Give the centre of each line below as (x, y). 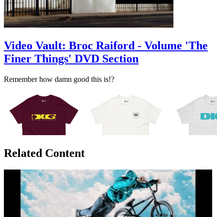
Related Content (44, 153)
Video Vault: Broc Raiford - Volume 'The (106, 46)
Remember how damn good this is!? (59, 79)
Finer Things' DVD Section (71, 59)
